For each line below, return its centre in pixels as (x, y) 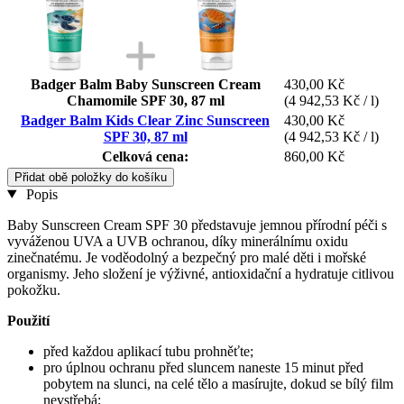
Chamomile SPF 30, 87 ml (145, 100)
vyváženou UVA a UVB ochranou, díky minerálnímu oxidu (178, 241)
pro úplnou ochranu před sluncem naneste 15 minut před (203, 367)
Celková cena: (145, 156)
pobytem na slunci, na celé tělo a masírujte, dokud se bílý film (218, 383)
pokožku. (34, 289)
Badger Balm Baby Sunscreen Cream (145, 84)
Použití (28, 320)
